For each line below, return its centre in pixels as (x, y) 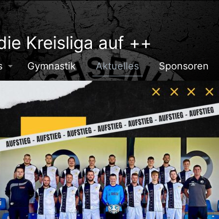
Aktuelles (117, 66)
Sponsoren (184, 66)
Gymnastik (52, 66)
